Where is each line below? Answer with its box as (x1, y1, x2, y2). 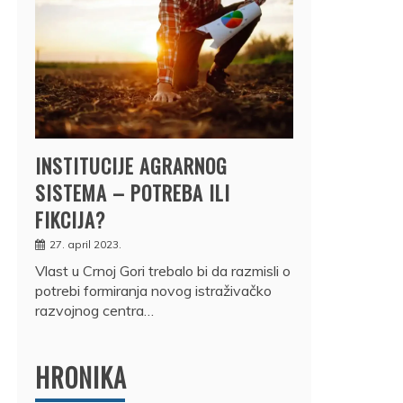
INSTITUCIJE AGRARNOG (35, 150, 228, 180)
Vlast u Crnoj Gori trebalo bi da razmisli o (35, 261, 291, 280)
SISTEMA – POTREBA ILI (35, 177, 230, 207)
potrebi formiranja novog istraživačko (35, 281, 272, 300)
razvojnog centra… (35, 300, 154, 319)
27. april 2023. (49, 237, 121, 251)
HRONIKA (35, 358, 127, 396)
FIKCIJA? (35, 204, 105, 234)
